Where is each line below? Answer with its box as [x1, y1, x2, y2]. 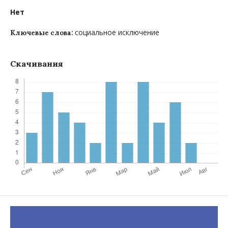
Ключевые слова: [10, 28, 75, 38]
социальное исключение [75, 27, 159, 38]
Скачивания [10, 59, 63, 69]
